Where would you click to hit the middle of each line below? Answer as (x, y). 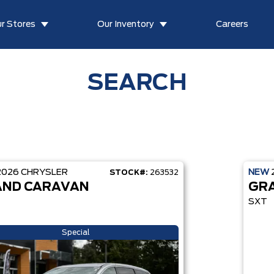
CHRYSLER (44, 172)
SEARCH (137, 83)
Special (76, 232)
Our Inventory (126, 24)
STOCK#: (128, 172)
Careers (232, 24)
